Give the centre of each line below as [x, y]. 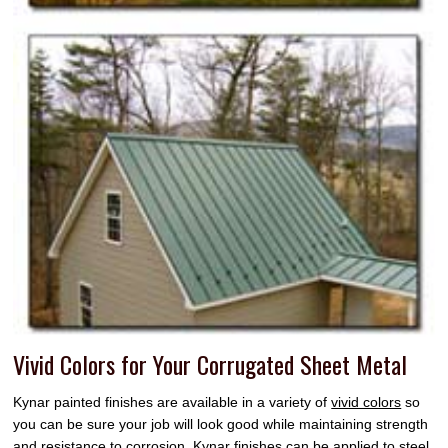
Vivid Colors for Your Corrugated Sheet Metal [210, 364]
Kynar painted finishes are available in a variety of [172, 403]
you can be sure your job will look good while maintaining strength [221, 425]
